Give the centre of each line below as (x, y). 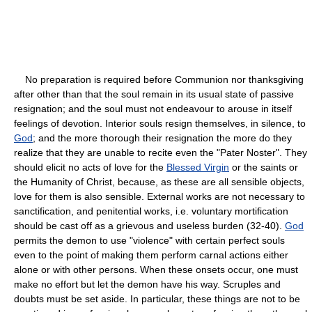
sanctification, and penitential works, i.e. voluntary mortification (151, 211)
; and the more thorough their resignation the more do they (162, 138)
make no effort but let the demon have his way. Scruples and (147, 284)
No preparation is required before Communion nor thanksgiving (159, 79)
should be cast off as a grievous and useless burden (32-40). (149, 225)
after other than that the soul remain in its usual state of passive (154, 94)
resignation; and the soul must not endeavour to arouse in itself (153, 108)
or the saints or (264, 167)
